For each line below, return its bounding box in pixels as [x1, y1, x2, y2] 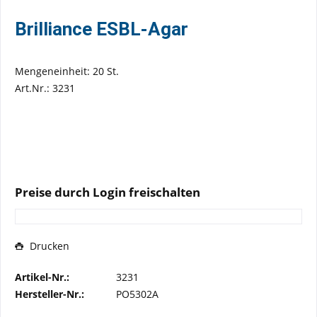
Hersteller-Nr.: [15, 287, 84, 301]
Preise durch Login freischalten [15, 184, 200, 200]
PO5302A [116, 287, 158, 301]
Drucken [30, 238, 69, 253]
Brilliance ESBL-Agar [15, 18, 188, 40]
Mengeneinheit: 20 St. [15, 64, 119, 78]
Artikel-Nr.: [15, 270, 69, 284]
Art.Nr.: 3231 [15, 81, 75, 95]
